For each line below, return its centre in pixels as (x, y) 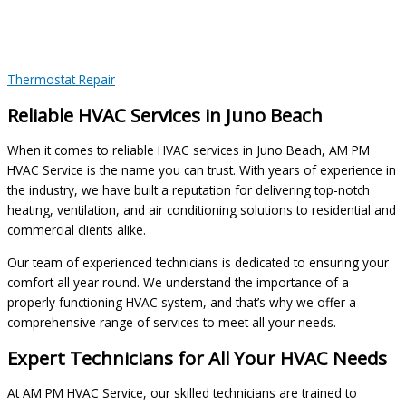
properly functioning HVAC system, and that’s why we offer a (182, 302)
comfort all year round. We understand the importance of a (178, 282)
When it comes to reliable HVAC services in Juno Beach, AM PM (188, 150)
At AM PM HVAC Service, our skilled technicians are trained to (182, 392)
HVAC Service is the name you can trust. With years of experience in (202, 169)
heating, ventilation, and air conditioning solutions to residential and (202, 209)
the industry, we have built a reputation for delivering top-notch (188, 189)
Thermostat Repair (61, 79)
